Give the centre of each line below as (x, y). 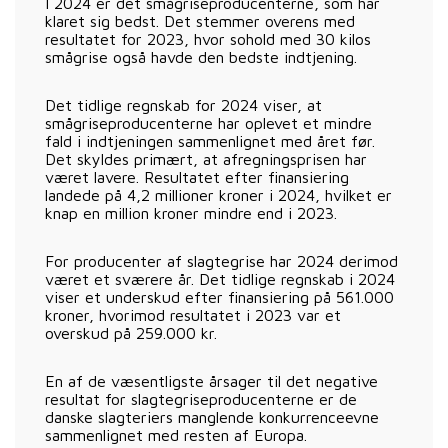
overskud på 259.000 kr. (131, 332)
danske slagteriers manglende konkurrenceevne (212, 416)
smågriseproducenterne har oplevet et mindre (208, 122)
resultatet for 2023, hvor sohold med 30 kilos (208, 38)
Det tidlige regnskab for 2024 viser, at (183, 104)
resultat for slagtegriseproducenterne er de (201, 398)
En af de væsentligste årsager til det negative (211, 380)
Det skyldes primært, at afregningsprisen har (206, 158)
